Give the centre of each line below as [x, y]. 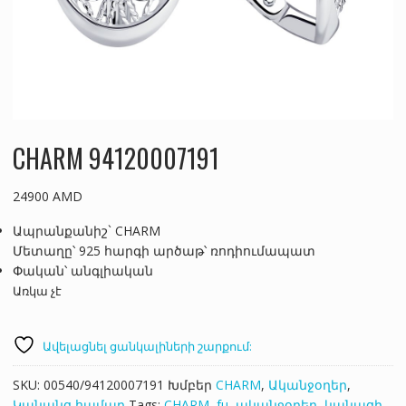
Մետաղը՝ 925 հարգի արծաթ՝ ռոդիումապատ [164, 250]
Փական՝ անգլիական [82, 270]
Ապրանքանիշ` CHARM [86, 230]
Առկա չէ [37, 290]
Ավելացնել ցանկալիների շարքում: [147, 346]
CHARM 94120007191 [116, 158]
